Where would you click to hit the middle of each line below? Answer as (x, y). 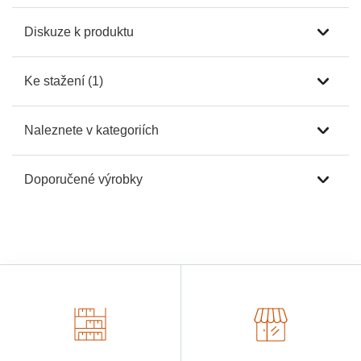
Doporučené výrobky (83, 179)
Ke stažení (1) (64, 81)
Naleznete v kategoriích (91, 130)
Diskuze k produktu (79, 31)
